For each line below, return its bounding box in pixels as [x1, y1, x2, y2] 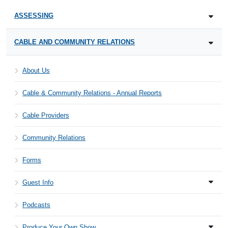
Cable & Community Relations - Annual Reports [22, 89, 162, 97]
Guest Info [22, 179, 53, 186]
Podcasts [22, 201, 50, 209]
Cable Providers [22, 111, 69, 119]
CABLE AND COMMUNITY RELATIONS [14, 38, 135, 46]
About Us [22, 67, 50, 74]
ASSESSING [14, 12, 53, 19]
